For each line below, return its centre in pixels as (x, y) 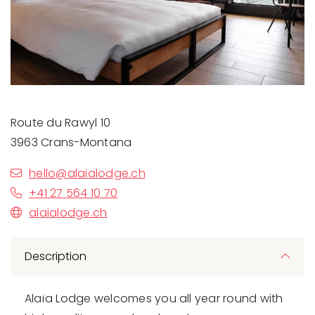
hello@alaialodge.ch (87, 173)
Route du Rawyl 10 (61, 122)
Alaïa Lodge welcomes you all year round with (154, 298)
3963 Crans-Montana (71, 142)
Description (56, 256)
